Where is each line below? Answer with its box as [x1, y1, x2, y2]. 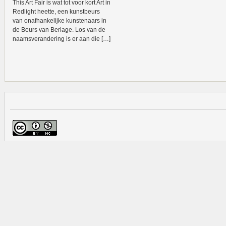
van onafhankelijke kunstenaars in [13, 17, 106, 24]
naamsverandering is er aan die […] [13, 35, 110, 42]
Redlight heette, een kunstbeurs [13, 8, 100, 15]
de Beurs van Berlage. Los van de [13, 26, 105, 33]
